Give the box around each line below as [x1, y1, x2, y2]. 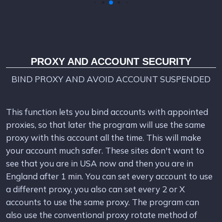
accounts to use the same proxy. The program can [6, 196, 199, 207]
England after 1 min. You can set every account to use [6, 170, 213, 181]
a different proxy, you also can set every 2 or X [6, 183, 185, 194]
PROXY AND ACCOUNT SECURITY [31, 55, 191, 67]
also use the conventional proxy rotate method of [6, 209, 197, 220]
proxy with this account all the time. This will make [6, 132, 201, 143]
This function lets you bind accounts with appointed [6, 106, 208, 117]
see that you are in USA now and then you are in [6, 158, 193, 168]
